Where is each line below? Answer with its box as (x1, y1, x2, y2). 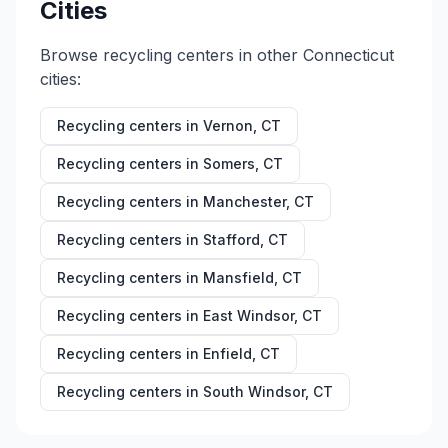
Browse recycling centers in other (40, 45, 303, 65)
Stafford (203, 231, 260, 248)
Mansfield (203, 269, 274, 286)
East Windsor (203, 307, 294, 324)
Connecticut (303, 45, 394, 65)
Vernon (203, 117, 253, 134)
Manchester (203, 193, 286, 210)
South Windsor (203, 383, 305, 400)
